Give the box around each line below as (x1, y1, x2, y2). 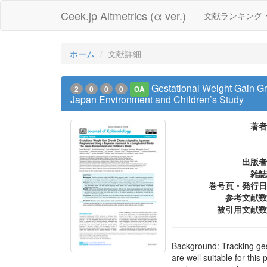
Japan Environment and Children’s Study (70, 92, 244, 106)
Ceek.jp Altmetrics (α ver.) (61, 8, 186, 23)
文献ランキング (204, 10, 265, 21)
